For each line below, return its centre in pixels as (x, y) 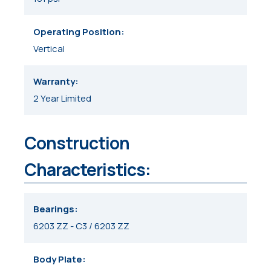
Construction (77, 143)
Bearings (54, 209)
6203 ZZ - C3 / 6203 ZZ (82, 226)
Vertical (49, 48)
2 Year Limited (63, 98)
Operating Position (77, 31)
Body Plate (58, 259)
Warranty (54, 81)
